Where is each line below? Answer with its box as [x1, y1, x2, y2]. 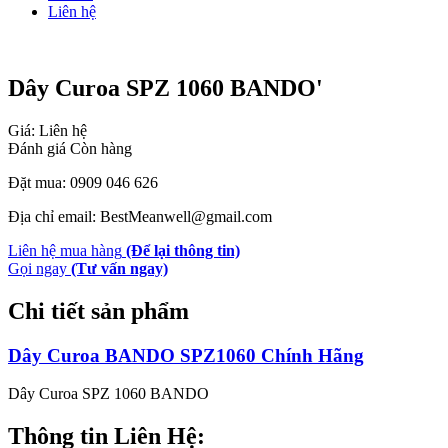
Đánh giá [8, 139, 70, 157]
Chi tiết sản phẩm [8, 297, 189, 324]
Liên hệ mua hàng [8, 241, 122, 259]
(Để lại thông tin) [126, 241, 240, 259]
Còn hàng [70, 139, 132, 157]
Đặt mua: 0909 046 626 [8, 173, 158, 191]
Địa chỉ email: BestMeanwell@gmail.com [8, 207, 272, 225]
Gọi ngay [8, 259, 67, 277]
